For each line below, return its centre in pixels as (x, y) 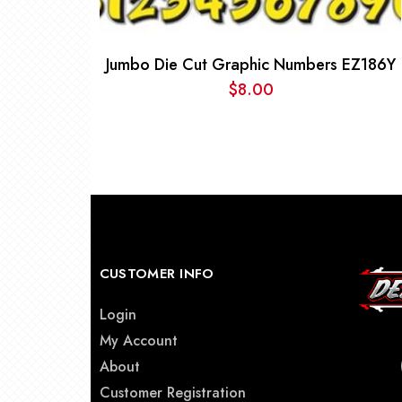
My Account (138, 341)
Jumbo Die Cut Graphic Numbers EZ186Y (250, 65)
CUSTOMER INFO (157, 274)
